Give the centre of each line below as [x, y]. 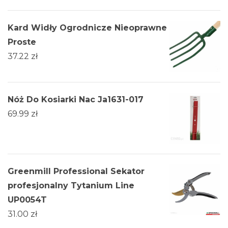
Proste [22, 42]
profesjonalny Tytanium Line [71, 186]
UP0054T [27, 200]
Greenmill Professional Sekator [76, 172]
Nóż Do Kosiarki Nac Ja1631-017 [76, 100]
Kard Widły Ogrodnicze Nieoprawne [87, 28]
